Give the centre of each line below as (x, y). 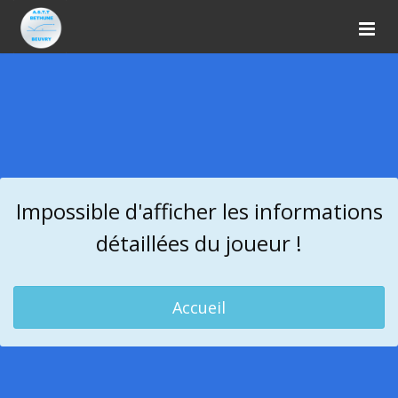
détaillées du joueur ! (199, 243)
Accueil (199, 307)
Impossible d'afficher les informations (199, 211)
